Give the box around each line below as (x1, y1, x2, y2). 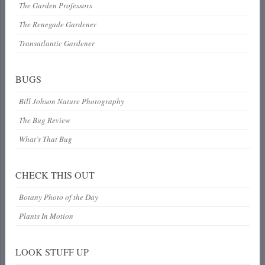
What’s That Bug (19, 133, 73, 144)
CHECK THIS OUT (15, 168, 95, 181)
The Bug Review (19, 114, 71, 125)
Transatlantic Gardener (19, 37, 95, 49)
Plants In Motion (19, 210, 74, 221)
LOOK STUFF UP (15, 245, 89, 258)
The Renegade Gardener (19, 18, 97, 30)
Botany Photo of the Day (19, 191, 99, 202)
